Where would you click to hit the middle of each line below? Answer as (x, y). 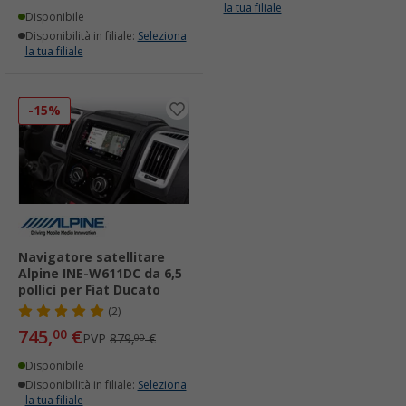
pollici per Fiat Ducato (89, 290)
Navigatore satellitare (92, 257)
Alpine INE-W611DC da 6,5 (100, 273)
